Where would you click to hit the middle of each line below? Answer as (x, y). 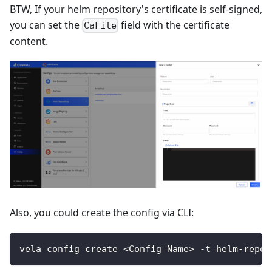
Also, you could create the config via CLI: (102, 213)
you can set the (46, 25)
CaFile (100, 26)
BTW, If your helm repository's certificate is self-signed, (136, 9)
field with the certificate (174, 25)
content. (29, 42)
